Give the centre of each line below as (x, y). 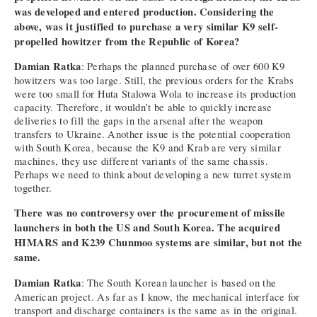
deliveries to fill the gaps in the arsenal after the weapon (139, 121)
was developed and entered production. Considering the (144, 11)
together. (33, 188)
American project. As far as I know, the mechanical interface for (157, 296)
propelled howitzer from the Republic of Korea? (127, 41)
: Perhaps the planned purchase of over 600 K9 (183, 67)
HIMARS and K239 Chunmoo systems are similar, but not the (158, 243)
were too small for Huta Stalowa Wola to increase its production (155, 94)
